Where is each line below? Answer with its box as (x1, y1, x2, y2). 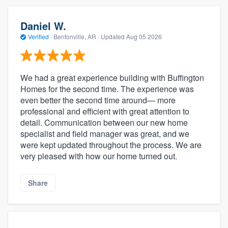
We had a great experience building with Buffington (20, 71, 204, 83)
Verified (26, 32, 50, 41)
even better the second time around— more (20, 94, 176, 106)
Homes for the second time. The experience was (20, 82, 194, 95)
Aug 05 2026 (126, 32, 162, 41)
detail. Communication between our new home (20, 116, 188, 128)
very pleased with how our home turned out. (20, 150, 177, 162)
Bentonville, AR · (52, 32, 101, 41)
